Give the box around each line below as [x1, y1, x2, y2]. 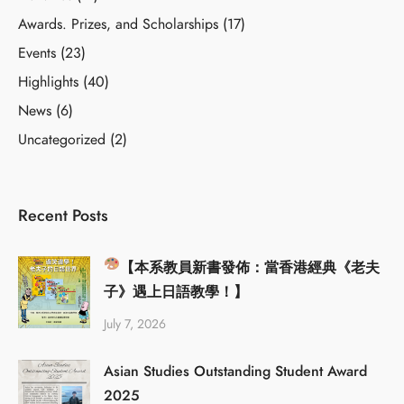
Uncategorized [18, 129, 106, 150]
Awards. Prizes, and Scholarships [18, 14, 218, 34]
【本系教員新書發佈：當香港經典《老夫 [120, 257, 381, 278]
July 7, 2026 [104, 315, 166, 333]
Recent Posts [18, 203, 108, 226]
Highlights [18, 71, 78, 92]
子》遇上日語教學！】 [104, 281, 248, 302]
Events [18, 42, 56, 63]
